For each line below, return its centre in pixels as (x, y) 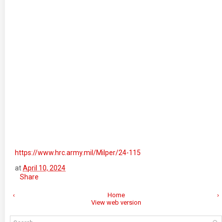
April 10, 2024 (44, 168)
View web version (116, 202)
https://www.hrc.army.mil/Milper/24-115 (78, 153)
